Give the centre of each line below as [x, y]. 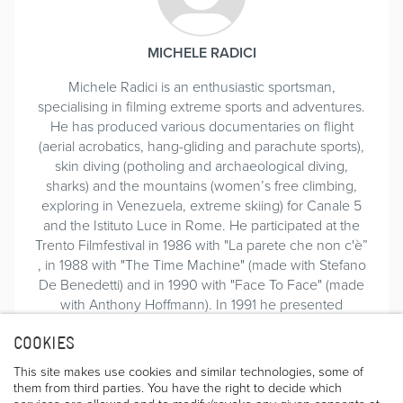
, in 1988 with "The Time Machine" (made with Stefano [201, 264]
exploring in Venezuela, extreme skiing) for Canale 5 [201, 205]
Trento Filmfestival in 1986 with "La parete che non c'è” [201, 244]
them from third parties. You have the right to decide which [178, 387]
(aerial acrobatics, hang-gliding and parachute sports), [201, 145]
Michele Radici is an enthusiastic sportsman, [201, 86]
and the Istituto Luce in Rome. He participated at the [201, 224]
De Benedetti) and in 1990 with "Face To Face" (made [201, 284]
